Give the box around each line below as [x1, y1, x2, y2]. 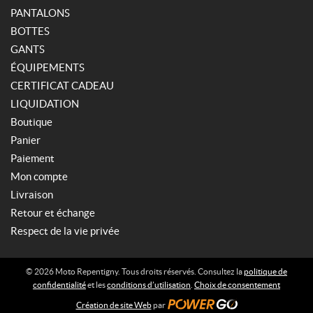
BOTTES [10, 25, 50, 37]
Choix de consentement [194, 280, 280, 289]
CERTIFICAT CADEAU [10, 80, 114, 92]
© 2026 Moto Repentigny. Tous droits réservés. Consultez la [26, 267, 244, 276]
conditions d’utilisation [107, 280, 191, 289]
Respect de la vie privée [10, 225, 119, 237]
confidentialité [33, 280, 86, 289]
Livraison [10, 189, 53, 201]
